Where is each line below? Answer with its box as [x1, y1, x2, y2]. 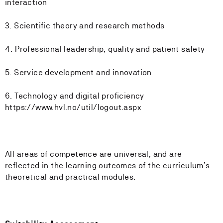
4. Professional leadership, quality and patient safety [5, 44, 205, 54]
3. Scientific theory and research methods [5, 21, 165, 30]
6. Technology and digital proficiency [5, 91, 144, 101]
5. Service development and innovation [5, 68, 152, 77]
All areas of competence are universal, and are [5, 149, 182, 159]
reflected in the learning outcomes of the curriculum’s [5, 161, 210, 170]
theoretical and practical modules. [5, 172, 136, 182]
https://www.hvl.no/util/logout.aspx [5, 103, 141, 112]
